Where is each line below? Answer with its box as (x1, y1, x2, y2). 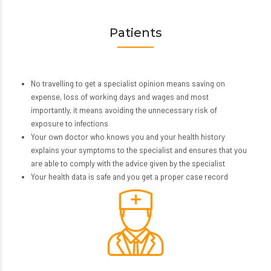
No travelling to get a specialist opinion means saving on (30, 79, 225, 89)
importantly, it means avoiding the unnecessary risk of (30, 105, 217, 116)
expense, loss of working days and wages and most (30, 92, 209, 102)
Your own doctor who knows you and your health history (30, 132, 225, 142)
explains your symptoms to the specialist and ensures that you (30, 145, 247, 155)
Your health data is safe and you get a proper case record (30, 172, 228, 182)
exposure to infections (30, 119, 108, 129)
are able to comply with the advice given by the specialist (30, 158, 225, 169)
